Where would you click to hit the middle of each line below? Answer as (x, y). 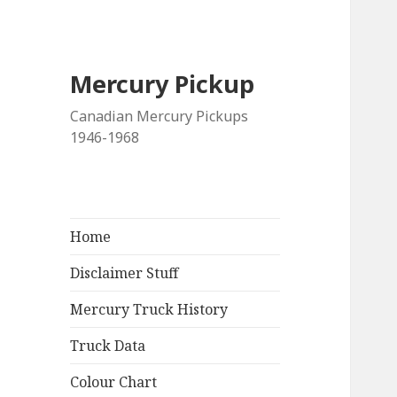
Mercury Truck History (149, 310)
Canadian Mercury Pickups (160, 117)
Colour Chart (114, 382)
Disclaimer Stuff (125, 273)
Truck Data (108, 346)
